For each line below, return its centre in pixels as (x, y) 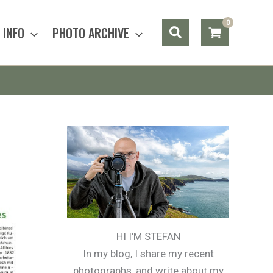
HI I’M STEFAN (148, 236)
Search (190, 30)
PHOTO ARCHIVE (91, 33)
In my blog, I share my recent (148, 253)
